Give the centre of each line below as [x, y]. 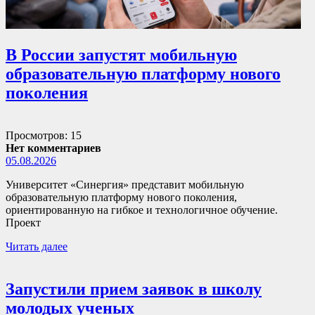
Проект [23, 223]
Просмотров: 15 [44, 136]
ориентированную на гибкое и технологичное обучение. [142, 210]
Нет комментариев [53, 148]
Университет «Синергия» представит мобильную [125, 185]
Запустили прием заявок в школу [134, 289]
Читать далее [37, 247]
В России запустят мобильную [121, 55]
